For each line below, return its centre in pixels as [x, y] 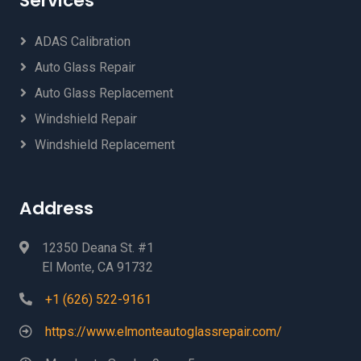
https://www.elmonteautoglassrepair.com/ [164, 331]
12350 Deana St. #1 [98, 247]
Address [56, 208]
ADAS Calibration [83, 41]
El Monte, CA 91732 [98, 267]
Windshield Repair [86, 118]
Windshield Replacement [105, 144]
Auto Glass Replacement [104, 93]
